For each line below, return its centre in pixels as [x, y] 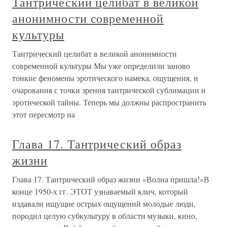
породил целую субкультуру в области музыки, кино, [105, 216]
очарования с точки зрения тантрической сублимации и [109, 90]
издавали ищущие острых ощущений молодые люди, [104, 203]
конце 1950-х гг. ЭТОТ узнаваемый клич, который [100, 191]
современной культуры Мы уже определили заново [101, 66]
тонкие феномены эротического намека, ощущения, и [105, 78]
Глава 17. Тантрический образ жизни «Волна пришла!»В [111, 179]
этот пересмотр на [44, 114]
